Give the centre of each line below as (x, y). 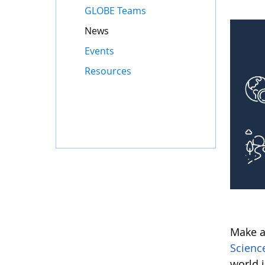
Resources (108, 71)
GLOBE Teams (116, 11)
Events (100, 51)
